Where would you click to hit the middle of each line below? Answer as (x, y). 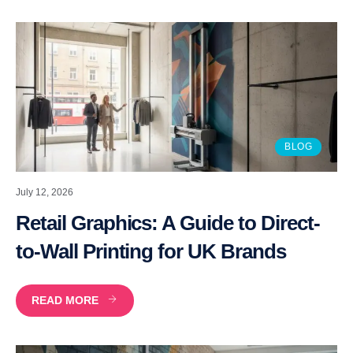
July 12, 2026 (45, 192)
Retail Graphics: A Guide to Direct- (168, 223)
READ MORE (65, 300)
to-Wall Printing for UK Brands (151, 251)
